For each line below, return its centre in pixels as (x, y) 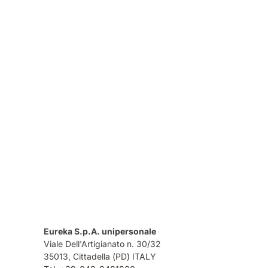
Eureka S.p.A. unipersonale (102, 231)
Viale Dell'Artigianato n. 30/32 (103, 243)
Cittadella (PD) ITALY (115, 256)
